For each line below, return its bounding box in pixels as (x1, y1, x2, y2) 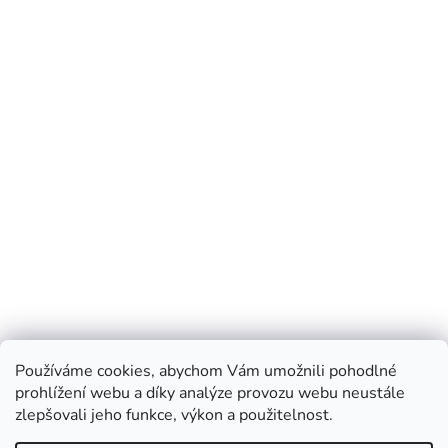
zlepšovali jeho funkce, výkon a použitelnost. (15, 404, 333, 426)
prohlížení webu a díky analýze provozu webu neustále (15, 382, 405, 404)
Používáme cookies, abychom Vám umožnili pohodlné (15, 360, 397, 382)
